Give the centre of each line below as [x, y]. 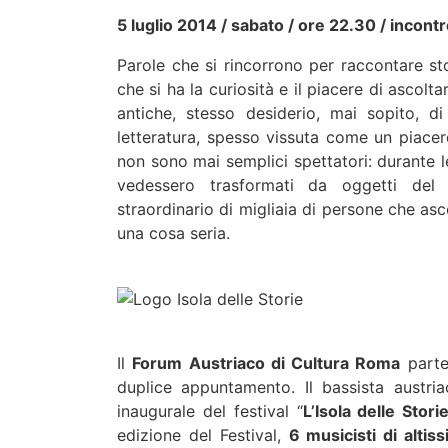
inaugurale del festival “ [210, 410]
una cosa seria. [173, 233]
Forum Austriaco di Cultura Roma [266, 362]
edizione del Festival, [203, 434]
